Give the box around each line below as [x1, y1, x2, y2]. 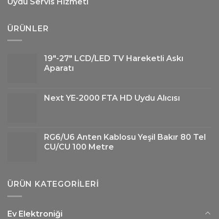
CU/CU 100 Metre [44, 142, 114, 152]
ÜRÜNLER [7, 23, 49, 33]
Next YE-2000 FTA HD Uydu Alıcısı [44, 93, 180, 103]
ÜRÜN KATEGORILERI [7, 179, 99, 189]
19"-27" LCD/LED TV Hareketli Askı [44, 54, 183, 64]
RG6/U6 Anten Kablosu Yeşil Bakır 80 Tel [44, 132, 206, 142]
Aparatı [44, 64, 74, 73]
